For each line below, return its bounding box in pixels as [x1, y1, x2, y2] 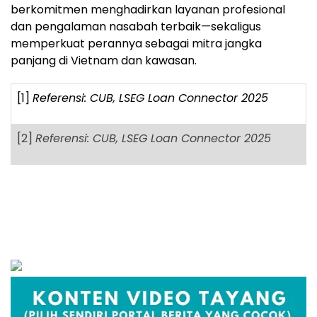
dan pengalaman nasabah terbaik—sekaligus [11, 18, 261, 35]
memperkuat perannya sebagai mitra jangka [11, 35, 262, 52]
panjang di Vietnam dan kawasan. [11, 52, 197, 69]
